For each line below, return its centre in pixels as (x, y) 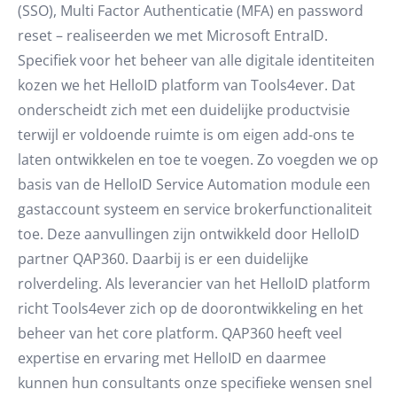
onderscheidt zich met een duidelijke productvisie (184, 110)
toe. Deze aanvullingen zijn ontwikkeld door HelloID (189, 234)
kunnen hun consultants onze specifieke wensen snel (195, 383)
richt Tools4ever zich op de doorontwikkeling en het (191, 308)
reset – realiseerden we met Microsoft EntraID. (173, 35)
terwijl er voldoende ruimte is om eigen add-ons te (186, 135)
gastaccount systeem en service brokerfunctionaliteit (195, 209)
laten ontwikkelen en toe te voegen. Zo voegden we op (198, 160)
